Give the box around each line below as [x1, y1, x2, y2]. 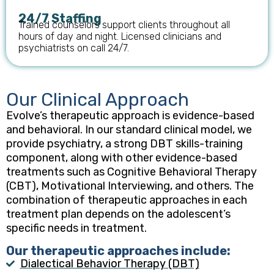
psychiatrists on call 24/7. [18, 42, 129, 54]
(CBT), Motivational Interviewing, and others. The [6, 179, 254, 193]
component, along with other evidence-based [6, 150, 237, 165]
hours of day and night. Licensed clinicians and [18, 30, 221, 42]
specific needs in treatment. [6, 221, 147, 235]
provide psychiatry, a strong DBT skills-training [6, 136, 243, 150]
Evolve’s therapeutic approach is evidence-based [6, 108, 254, 122]
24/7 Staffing [18, 10, 102, 26]
